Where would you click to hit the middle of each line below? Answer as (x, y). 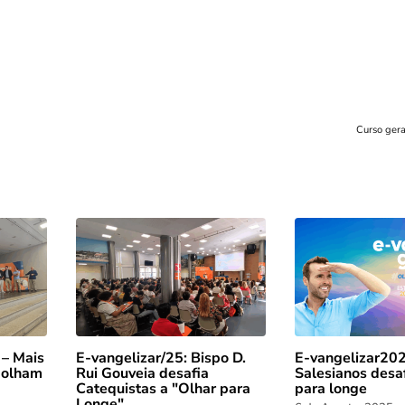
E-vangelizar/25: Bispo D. (161, 358)
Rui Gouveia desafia (142, 374)
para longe (331, 389)
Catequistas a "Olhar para (163, 389)
